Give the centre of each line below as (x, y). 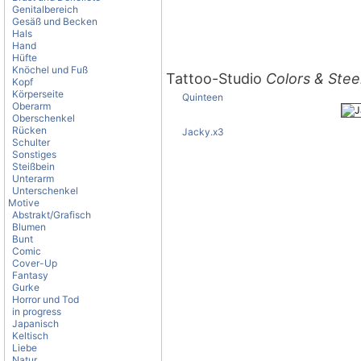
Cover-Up (35, 263)
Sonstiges (34, 154)
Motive (24, 203)
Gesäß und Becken (55, 21)
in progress (37, 311)
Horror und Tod (46, 299)
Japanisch (35, 324)
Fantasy (30, 275)
